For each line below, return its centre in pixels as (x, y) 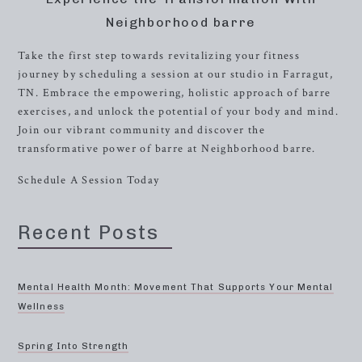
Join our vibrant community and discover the (142, 130)
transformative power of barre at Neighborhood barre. (167, 149)
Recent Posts (89, 232)
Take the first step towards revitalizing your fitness (159, 56)
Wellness (41, 307)
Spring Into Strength (73, 346)
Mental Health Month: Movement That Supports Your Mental (176, 287)
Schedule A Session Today (89, 180)
